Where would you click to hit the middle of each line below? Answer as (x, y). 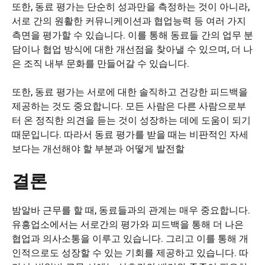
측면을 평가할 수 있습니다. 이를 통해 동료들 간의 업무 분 (132, 35)
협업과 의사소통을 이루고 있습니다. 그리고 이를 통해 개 (130, 238)
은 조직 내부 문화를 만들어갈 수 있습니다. (101, 63)
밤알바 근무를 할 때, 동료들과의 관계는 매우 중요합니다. (131, 210)
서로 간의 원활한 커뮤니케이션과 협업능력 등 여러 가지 (129, 20)
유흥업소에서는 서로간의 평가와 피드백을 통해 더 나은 (128, 224)
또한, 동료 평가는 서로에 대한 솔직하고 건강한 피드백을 (130, 91)
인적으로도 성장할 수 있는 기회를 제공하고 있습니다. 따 (130, 252)
